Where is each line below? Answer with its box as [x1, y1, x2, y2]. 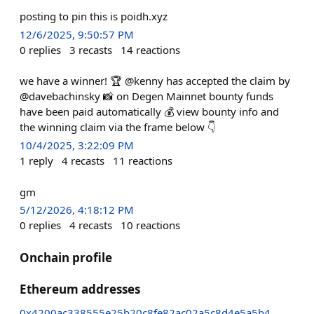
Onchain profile [20, 249, 112, 266]
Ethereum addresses [20, 280, 140, 297]
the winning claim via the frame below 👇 [20, 120, 216, 135]
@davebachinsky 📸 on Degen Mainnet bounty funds [20, 89, 273, 104]
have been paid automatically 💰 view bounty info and [20, 104, 279, 119]
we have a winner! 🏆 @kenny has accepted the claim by [20, 74, 290, 88]
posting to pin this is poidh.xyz [20, 9, 168, 23]
